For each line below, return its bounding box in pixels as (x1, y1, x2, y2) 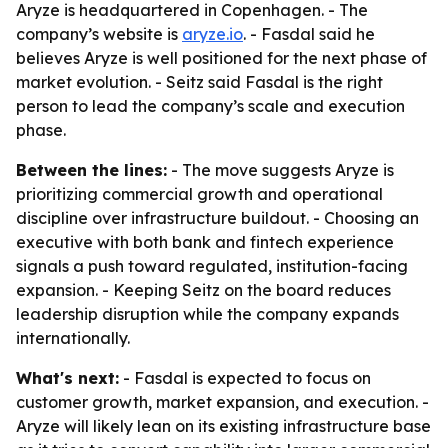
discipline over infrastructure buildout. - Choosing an (16, 208, 419, 228)
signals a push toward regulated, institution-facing (16, 256, 408, 276)
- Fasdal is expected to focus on (119, 368, 371, 388)
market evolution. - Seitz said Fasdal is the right (16, 72, 383, 92)
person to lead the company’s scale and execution (16, 96, 405, 116)
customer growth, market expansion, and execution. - (16, 392, 429, 412)
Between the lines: (16, 160, 167, 180)
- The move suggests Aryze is (167, 160, 394, 180)
